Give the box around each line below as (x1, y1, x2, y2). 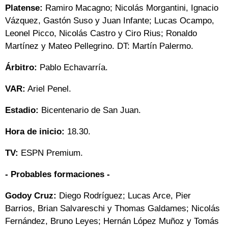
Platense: (5, 3, 43, 13)
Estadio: (5, 105, 39, 115)
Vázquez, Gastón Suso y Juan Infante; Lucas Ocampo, (5, 15, 214, 25)
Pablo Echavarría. (37, 62, 108, 72)
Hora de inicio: (5, 126, 65, 136)
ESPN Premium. (18, 148, 83, 158)
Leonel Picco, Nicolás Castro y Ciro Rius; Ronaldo (5, 28, 197, 38)
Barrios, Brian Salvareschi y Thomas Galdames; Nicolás (5, 203, 220, 213)
